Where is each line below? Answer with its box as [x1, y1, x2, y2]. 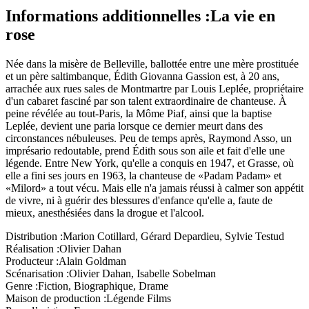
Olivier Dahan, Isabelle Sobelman [69, 268, 216, 280]
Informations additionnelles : [6, 7, 210, 26]
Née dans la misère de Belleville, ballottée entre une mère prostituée [6, 58, 299, 70]
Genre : [6, 280, 38, 292]
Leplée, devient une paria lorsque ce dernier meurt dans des [6, 120, 263, 132]
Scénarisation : [6, 268, 69, 280]
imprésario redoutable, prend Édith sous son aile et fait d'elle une [6, 145, 285, 157]
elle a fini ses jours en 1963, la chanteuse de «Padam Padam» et [6, 170, 281, 182]
